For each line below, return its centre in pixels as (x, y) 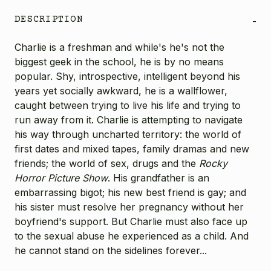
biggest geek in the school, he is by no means (119, 61)
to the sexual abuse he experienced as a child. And (132, 236)
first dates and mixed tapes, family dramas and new (132, 149)
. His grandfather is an (158, 178)
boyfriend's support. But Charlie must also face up (131, 221)
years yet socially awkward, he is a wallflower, (121, 90)
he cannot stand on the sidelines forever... (111, 250)
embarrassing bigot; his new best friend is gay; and (130, 192)
